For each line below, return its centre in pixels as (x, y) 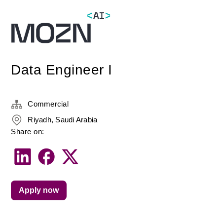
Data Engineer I (62, 70)
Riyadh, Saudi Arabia (63, 120)
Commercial (48, 104)
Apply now (39, 190)
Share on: (28, 131)
